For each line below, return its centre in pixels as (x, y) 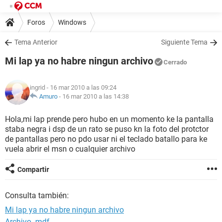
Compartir (33, 169)
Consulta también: (37, 195)
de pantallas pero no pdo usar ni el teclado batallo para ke (106, 139)
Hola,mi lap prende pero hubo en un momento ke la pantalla (109, 119)
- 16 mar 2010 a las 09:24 (81, 87)
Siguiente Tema (184, 42)
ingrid (37, 87)
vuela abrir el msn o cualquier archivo (70, 149)
